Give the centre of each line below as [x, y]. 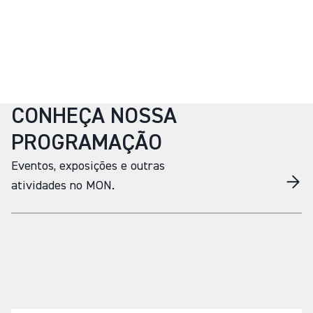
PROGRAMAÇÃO [87, 143]
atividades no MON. [63, 186]
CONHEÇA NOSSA [94, 117]
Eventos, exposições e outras [88, 166]
